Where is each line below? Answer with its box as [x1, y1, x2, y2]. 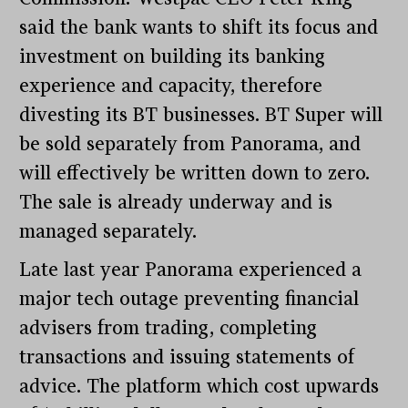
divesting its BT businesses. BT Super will [19, 104, 383, 126]
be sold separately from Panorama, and [19, 133, 362, 155]
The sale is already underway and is [19, 191, 333, 213]
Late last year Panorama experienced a [19, 259, 362, 280]
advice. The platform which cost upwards [19, 375, 380, 397]
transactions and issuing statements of [19, 346, 355, 368]
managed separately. [19, 220, 198, 242]
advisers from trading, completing [19, 317, 318, 339]
